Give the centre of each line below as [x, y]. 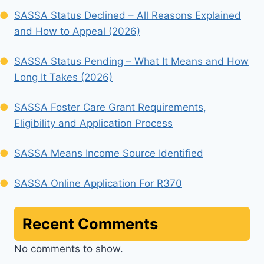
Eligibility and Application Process [93, 123]
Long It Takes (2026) [63, 77]
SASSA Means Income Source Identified [109, 154]
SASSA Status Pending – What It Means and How [131, 62]
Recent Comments [90, 223]
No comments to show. [69, 248]
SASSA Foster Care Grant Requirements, [110, 108]
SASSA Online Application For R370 [98, 184]
